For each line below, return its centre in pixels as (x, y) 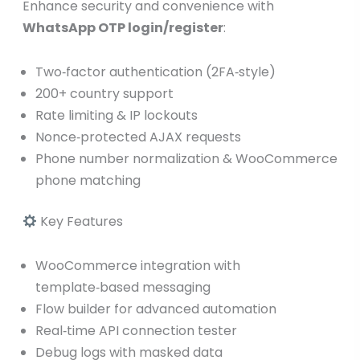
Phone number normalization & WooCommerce (186, 159)
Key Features (80, 222)
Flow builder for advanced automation (155, 309)
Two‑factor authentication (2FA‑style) (155, 72)
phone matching (88, 181)
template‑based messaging (123, 288)
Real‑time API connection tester (136, 331)
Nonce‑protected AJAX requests (138, 137)
